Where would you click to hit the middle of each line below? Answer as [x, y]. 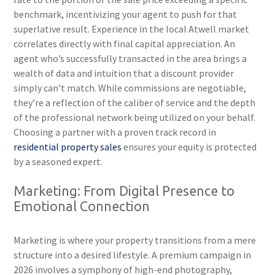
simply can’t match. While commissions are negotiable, [130, 88]
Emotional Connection [82, 207]
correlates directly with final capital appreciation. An [125, 44]
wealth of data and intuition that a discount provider [124, 73]
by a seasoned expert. [58, 162]
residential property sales [68, 147]
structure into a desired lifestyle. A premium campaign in [133, 255]
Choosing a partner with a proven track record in [115, 132]
